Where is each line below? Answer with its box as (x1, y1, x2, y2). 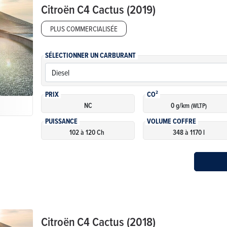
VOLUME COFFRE (147, 116, 197, 127)
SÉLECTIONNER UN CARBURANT (45, 50, 136, 61)
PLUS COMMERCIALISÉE (50, 23, 118, 34)
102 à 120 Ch (69, 127, 104, 138)
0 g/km (170, 100, 191, 111)
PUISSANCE (45, 116, 78, 127)
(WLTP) (191, 101, 207, 110)
